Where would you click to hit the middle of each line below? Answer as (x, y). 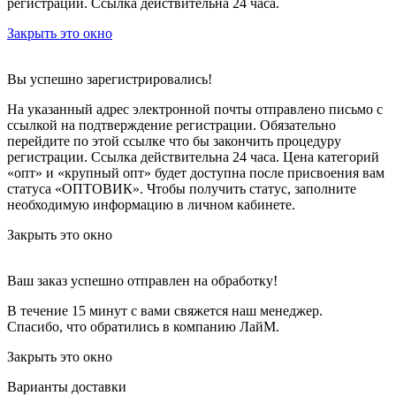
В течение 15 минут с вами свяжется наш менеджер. (165, 310)
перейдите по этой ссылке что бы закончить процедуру (174, 141)
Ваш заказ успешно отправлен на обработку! (142, 280)
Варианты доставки (67, 386)
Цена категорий (331, 156)
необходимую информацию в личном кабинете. (151, 204)
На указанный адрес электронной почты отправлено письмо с (195, 109)
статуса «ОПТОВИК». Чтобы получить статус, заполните (182, 188)
